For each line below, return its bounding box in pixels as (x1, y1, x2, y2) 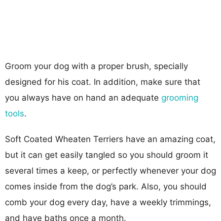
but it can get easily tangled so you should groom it (5, 149, 208, 160)
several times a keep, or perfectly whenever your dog (5, 165, 216, 176)
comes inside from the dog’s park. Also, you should (5, 181, 207, 191)
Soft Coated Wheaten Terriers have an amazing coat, (5, 134, 216, 144)
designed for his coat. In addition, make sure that (5, 76, 200, 87)
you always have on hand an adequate (5, 92, 159, 103)
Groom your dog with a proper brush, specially (5, 61, 188, 71)
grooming (159, 92, 198, 103)
